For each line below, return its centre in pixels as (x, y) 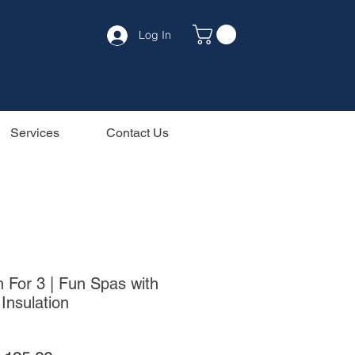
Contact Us (137, 133)
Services (35, 133)
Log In (155, 35)
